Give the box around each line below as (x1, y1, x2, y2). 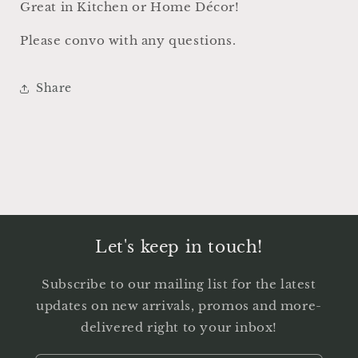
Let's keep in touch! (95, 237, 263, 257)
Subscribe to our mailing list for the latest (42, 276, 316, 292)
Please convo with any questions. (20, 32, 237, 48)
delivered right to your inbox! (80, 319, 277, 335)
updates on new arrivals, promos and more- (36, 297, 322, 313)
